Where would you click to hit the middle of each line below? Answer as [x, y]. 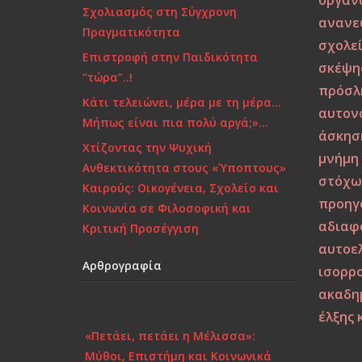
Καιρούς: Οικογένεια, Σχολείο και [181, 188]
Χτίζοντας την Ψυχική [147, 147]
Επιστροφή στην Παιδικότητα [170, 57]
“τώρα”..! [107, 77]
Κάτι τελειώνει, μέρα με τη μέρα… [182, 102]
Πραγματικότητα [131, 32]
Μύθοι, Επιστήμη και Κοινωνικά [178, 349]
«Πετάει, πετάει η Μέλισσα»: [170, 329]
